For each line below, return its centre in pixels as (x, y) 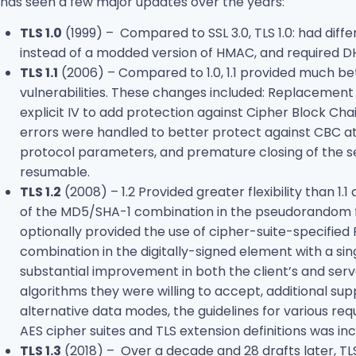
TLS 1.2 (41, 192)
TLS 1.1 (39, 73)
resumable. (55, 172)
